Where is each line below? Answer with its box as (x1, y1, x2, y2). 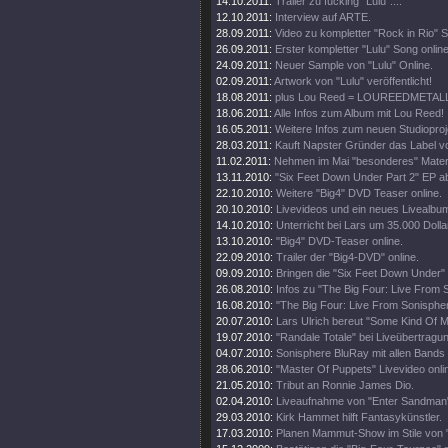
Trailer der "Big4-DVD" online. (276, 251, 419, 263)
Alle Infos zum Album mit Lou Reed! (274, 107, 444, 119)
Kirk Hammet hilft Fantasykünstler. (276, 411, 442, 423)
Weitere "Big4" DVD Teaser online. (276, 187, 442, 199)
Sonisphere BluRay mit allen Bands (276, 347, 445, 359)
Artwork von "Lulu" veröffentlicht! (274, 75, 432, 87)
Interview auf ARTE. (275, 11, 371, 23)
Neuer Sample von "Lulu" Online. (275, 59, 433, 71)
